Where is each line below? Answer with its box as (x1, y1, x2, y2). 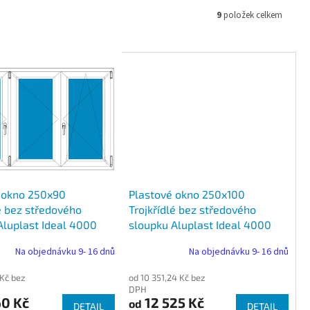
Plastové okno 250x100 (128, 188, 245, 201)
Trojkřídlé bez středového (128, 203, 256, 217)
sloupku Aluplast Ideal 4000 (128, 218, 271, 232)
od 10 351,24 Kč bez (128, 272, 206, 284)
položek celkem (221, 8, 282, 21)
